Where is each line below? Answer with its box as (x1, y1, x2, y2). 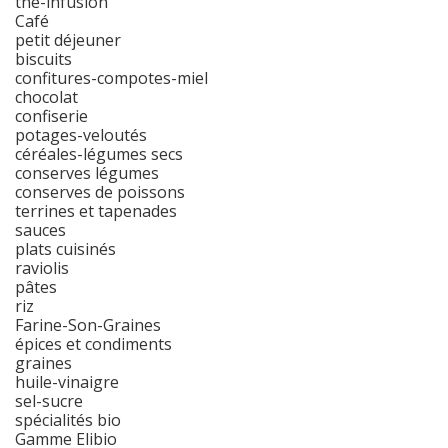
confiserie (15, 105, 88, 128)
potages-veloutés (15, 124, 147, 147)
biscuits (15, 48, 72, 71)
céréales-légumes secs (15, 143, 183, 166)
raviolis (15, 257, 69, 280)
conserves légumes (15, 162, 159, 185)
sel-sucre (15, 390, 83, 413)
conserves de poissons (15, 181, 185, 204)
